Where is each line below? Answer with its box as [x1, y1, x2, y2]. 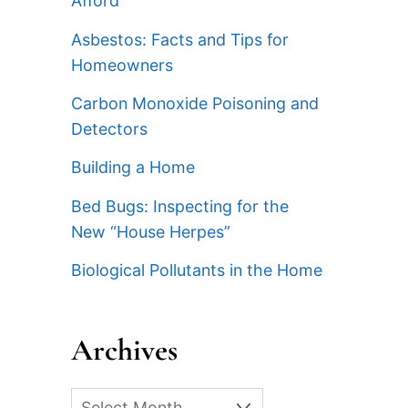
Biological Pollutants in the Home [70, 260, 322, 280]
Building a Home [70, 158, 195, 178]
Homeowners [70, 55, 173, 75]
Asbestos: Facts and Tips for [70, 29, 289, 49]
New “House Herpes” [70, 221, 230, 241]
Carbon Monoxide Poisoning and [70, 94, 319, 114]
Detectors [70, 119, 148, 139]
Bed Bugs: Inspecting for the [70, 196, 289, 216]
